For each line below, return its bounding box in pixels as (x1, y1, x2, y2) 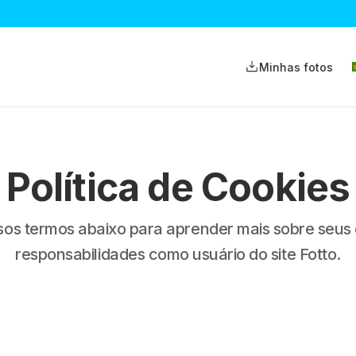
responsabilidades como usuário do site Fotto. (15, 245, 341, 264)
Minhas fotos (259, 60, 333, 74)
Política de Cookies (6, 164, 350, 211)
